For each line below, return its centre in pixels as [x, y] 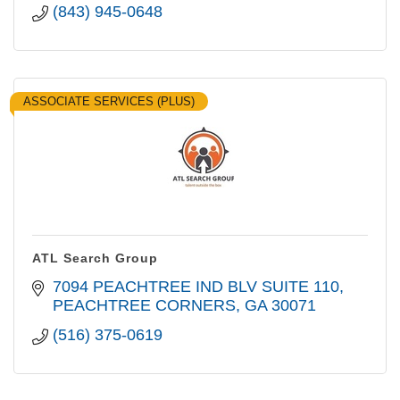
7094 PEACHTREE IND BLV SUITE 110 [196, 287]
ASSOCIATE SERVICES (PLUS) [109, 101]
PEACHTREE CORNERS [144, 305]
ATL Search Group [95, 258]
